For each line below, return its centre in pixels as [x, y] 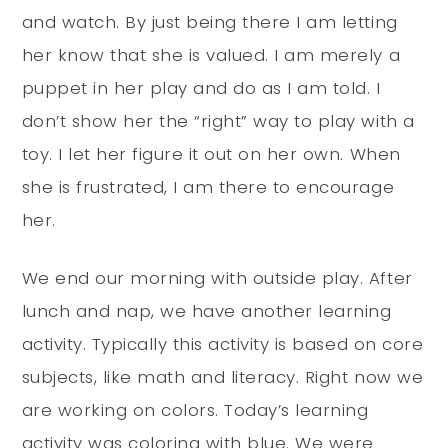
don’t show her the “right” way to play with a [218, 120]
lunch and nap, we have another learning [206, 310]
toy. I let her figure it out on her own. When [211, 153]
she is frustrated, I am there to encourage [208, 186]
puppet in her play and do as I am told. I [201, 87]
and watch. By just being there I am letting [209, 21]
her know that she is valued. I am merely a [211, 54]
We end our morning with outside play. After [217, 277]
